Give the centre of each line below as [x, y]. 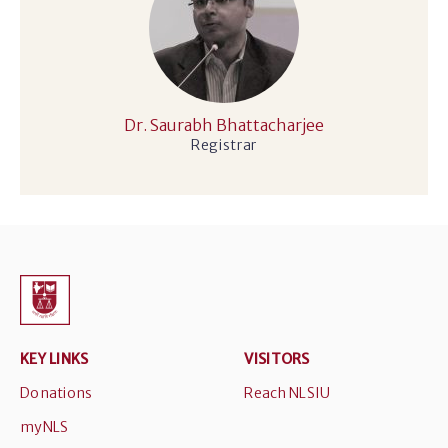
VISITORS [277, 359]
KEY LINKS [54, 359]
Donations [56, 393]
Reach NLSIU [287, 393]
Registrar [224, 145]
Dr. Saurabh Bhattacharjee [224, 125]
